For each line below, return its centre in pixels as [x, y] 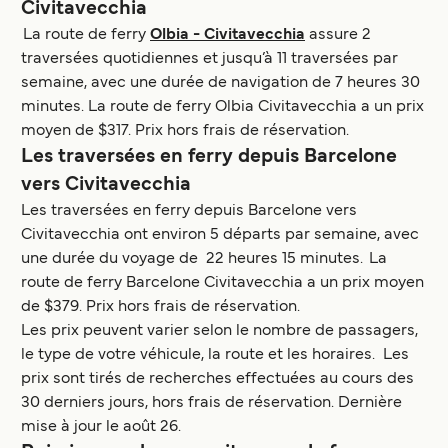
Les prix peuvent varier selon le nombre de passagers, [219, 331]
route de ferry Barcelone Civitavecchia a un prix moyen [222, 283]
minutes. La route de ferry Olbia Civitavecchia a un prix [222, 107]
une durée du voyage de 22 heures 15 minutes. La [204, 259]
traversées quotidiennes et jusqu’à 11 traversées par [209, 59]
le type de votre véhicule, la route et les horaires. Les [215, 355]
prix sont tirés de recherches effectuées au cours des [217, 379]
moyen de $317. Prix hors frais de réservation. [187, 131]
